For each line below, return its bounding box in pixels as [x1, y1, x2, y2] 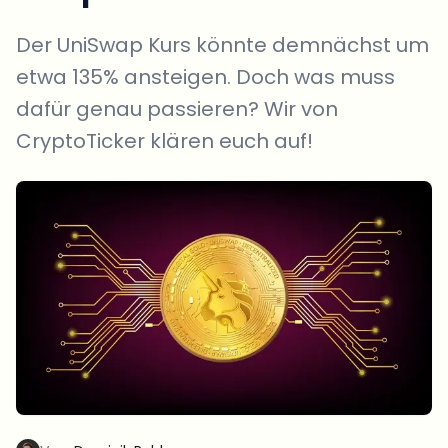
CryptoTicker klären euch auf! [16, 127, 313, 155]
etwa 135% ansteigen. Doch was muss [16, 63, 395, 91]
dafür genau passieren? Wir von [16, 95, 338, 123]
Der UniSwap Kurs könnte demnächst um [16, 31, 429, 59]
